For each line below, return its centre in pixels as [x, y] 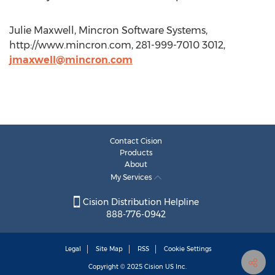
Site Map [109, 249]
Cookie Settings [188, 249]
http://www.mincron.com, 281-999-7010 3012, [117, 45]
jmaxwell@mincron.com [71, 60]
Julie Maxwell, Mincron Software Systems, [108, 30]
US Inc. [175, 267]
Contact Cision [136, 141]
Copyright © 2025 [116, 267]
